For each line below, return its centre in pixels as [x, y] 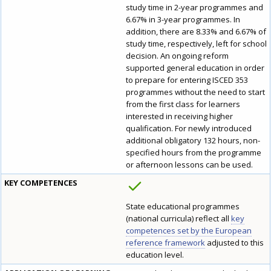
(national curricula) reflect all [178, 219]
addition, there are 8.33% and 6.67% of [196, 32]
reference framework [165, 243]
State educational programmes [183, 207]
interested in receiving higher [179, 116]
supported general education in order [195, 68]
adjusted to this [234, 243]
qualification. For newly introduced [189, 129]
